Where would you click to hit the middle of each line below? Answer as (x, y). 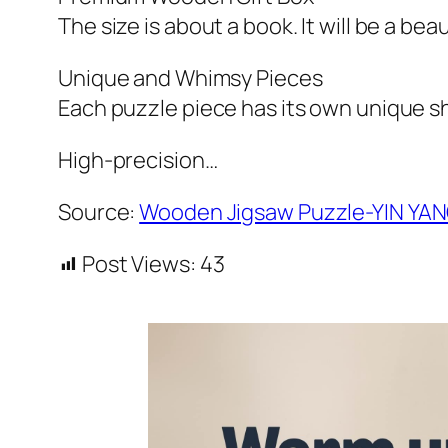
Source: (99, 212)
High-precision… (138, 160)
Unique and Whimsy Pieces (190, 78)
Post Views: (138, 264)
